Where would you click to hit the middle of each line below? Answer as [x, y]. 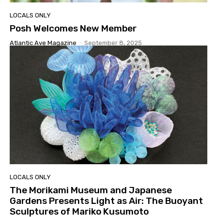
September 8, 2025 [113, 43]
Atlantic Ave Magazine [43, 43]
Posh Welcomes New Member [73, 28]
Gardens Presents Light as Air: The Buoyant [106, 201]
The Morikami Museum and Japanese [91, 190]
